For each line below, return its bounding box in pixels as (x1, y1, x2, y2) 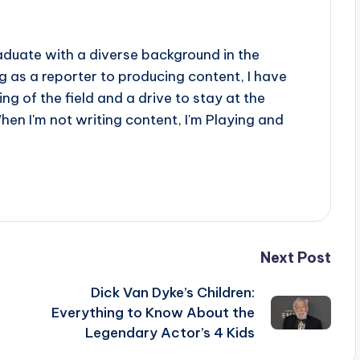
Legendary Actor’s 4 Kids (84, 323, 255, 342)
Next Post (260, 247, 331, 267)
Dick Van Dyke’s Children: (90, 283, 255, 301)
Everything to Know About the (51, 303, 255, 321)
